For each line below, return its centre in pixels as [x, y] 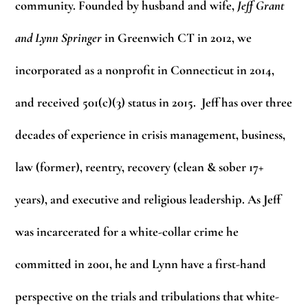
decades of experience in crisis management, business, [151, 135]
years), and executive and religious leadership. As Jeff [148, 200]
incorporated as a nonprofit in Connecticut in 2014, [145, 70]
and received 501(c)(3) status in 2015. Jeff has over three [154, 103]
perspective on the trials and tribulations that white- [147, 297]
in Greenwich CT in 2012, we [177, 38]
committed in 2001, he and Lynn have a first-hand [141, 264]
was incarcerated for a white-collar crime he [127, 232]
